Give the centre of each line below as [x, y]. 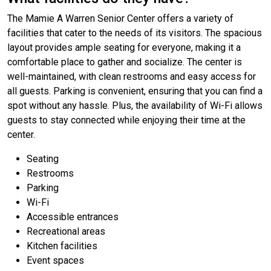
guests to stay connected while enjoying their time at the [126, 120]
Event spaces [55, 261]
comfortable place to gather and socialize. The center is [125, 62]
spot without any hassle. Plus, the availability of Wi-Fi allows [135, 106]
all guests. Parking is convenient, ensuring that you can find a [135, 91]
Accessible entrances [73, 217]
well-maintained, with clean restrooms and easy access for [132, 77]
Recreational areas [66, 232]
